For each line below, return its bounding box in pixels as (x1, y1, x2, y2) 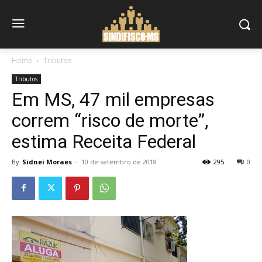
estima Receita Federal (12, 130, 196, 153)
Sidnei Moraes (22, 157, 72, 166)
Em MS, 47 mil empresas (12, 88, 215, 111)
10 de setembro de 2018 (81, 157, 157, 166)
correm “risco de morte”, (12, 109, 208, 132)
